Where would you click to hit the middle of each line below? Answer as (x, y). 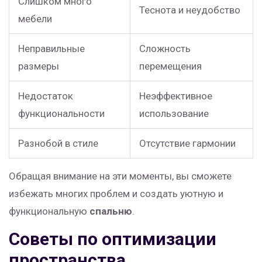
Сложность (165, 49)
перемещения (170, 66)
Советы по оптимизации (113, 239)
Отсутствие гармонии (187, 144)
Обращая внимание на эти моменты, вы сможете (120, 176)
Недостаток (46, 96)
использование (174, 114)
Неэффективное (176, 96)
